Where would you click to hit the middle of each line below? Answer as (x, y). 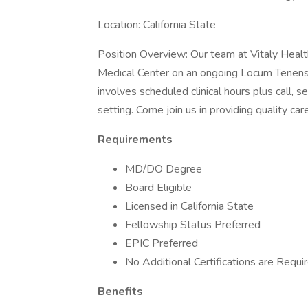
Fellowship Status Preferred (193, 225)
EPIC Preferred (162, 243)
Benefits (120, 291)
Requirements (135, 140)
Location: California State (157, 25)
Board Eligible (158, 188)
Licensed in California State (189, 206)
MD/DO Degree (164, 169)
